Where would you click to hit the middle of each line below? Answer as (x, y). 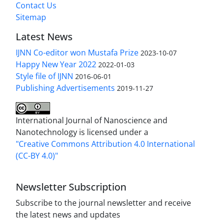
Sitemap (31, 17)
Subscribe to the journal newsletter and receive (103, 203)
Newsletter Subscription (71, 187)
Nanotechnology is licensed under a (82, 132)
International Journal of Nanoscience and (92, 120)
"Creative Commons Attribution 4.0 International (105, 144)
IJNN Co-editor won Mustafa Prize (77, 52)
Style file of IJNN (44, 76)
